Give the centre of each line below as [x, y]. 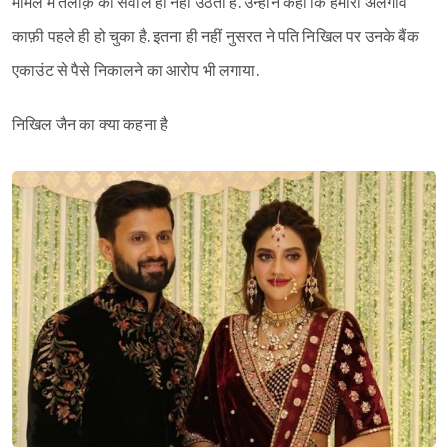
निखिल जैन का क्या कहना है [90, 126]
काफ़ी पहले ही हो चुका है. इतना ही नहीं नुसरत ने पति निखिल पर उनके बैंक [215, 38]
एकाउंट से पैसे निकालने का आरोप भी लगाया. [135, 72]
